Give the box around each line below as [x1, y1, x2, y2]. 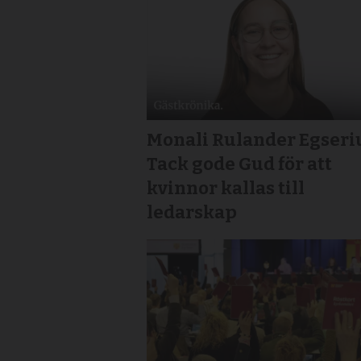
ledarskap [147, 201, 238, 224]
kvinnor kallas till [147, 177, 305, 200]
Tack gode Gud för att [147, 153, 333, 176]
